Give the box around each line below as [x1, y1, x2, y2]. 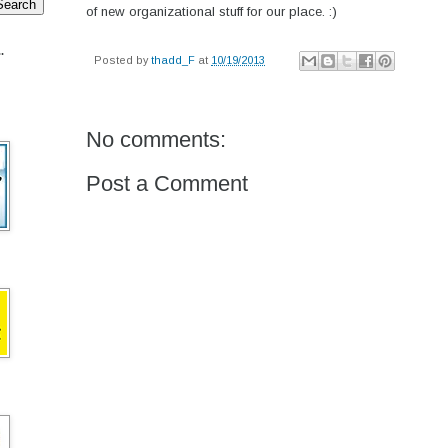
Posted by [94, 53, 151, 66]
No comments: [86, 127, 226, 153]
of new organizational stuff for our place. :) [86, 3, 337, 19]
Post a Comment [86, 171, 248, 197]
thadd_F [151, 53, 195, 66]
